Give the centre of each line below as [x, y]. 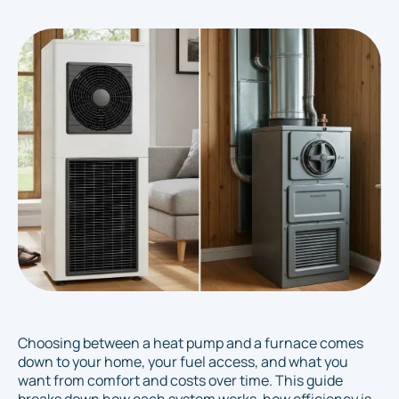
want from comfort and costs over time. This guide [180, 381]
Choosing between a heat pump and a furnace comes [191, 343]
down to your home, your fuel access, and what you [183, 362]
